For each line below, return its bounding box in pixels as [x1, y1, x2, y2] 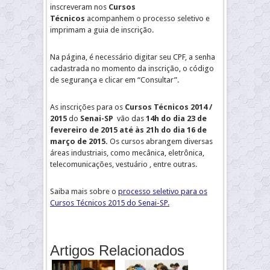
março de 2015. [50, 137, 108, 146]
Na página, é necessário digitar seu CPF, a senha [50, 52, 215, 61]
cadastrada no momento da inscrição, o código [50, 64, 214, 73]
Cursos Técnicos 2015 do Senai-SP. [50, 198, 169, 207]
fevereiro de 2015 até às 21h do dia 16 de [50, 125, 207, 134]
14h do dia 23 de [146, 114, 207, 123]
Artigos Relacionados [50, 242, 184, 259]
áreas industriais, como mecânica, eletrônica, [50, 148, 204, 157]
